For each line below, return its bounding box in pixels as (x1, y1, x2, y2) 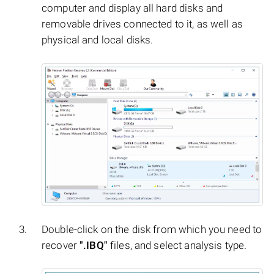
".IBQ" (80, 239, 108, 252)
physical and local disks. (42, 34, 154, 46)
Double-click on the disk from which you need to (42, 223, 262, 236)
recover (42, 239, 80, 252)
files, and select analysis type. (107, 239, 247, 252)
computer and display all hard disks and (42, 2, 223, 15)
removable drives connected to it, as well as (42, 18, 243, 31)
